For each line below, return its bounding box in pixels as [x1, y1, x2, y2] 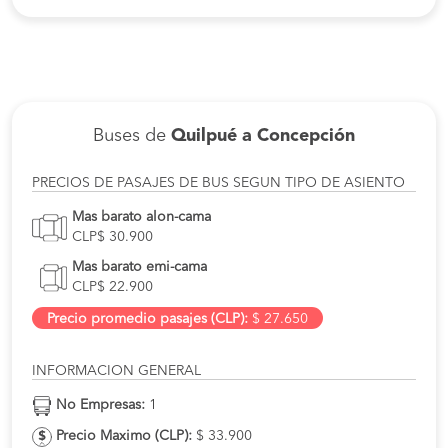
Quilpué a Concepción [171, 127, 355, 146]
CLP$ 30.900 [72, 230, 153, 245]
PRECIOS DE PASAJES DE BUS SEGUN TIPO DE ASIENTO [32, 176, 405, 191]
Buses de [93, 127, 171, 146]
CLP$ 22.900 [72, 280, 153, 295]
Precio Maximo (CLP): [56, 429, 192, 443]
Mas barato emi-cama [72, 260, 207, 275]
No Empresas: [56, 398, 145, 413]
